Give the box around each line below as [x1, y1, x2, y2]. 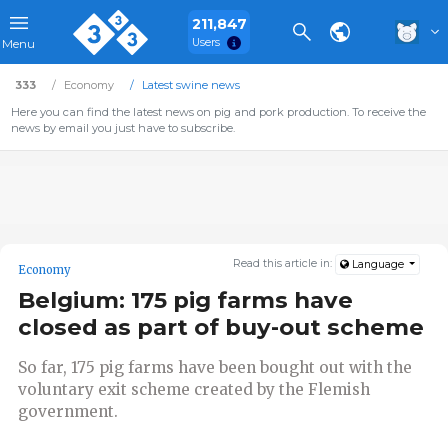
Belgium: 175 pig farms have [18, 286, 353, 315]
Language [348, 258, 407, 272]
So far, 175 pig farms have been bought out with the [18, 357, 412, 377]
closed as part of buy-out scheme [18, 313, 424, 342]
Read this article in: [233, 257, 336, 271]
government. [18, 401, 118, 421]
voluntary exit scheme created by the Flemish [18, 379, 370, 399]
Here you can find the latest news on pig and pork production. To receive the [10, 105, 426, 119]
